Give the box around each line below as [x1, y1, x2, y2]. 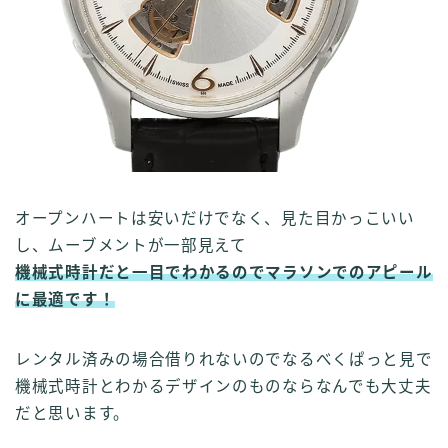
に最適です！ [15, 290, 116, 308]
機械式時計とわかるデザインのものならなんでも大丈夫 [15, 377, 432, 395]
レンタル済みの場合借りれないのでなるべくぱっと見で [15, 350, 433, 368]
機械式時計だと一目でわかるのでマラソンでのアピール [15, 263, 433, 281]
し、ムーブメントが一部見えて [15, 236, 247, 254]
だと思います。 [15, 404, 130, 422]
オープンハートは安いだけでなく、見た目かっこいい [15, 209, 415, 227]
